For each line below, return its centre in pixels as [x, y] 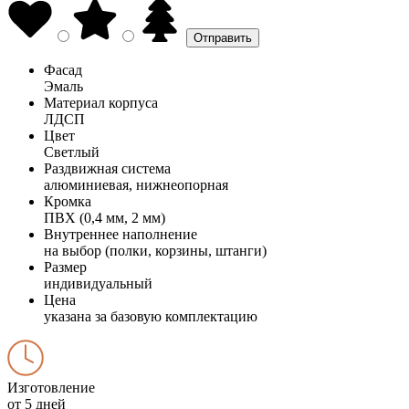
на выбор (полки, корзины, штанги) [155, 250]
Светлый [72, 152]
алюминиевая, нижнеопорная [136, 184]
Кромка [68, 201]
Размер [65, 267]
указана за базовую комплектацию [151, 316]
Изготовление [51, 387]
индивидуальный [98, 283]
